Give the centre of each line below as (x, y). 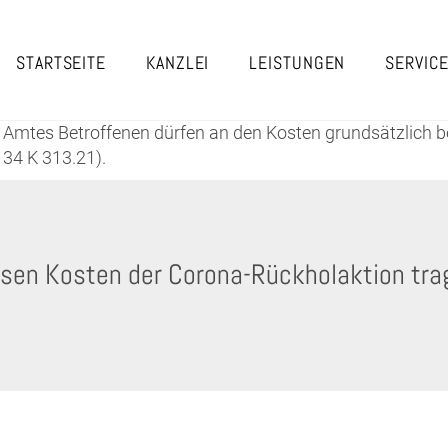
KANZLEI (178, 62)
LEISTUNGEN (297, 62)
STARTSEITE (61, 62)
